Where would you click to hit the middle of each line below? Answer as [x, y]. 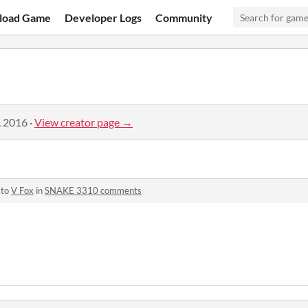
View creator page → [84, 122]
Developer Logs [103, 17]
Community [184, 17]
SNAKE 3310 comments [93, 190]
